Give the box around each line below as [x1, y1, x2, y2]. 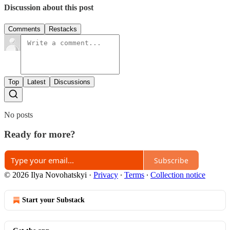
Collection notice [150, 170, 205, 180]
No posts [4, 110, 33, 119]
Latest [27, 78, 46, 86]
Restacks [49, 25, 77, 33]
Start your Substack [22, 196, 85, 204]
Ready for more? [4, 129, 75, 140]
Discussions [54, 78, 90, 86]
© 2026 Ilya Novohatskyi [4, 170, 87, 180]
